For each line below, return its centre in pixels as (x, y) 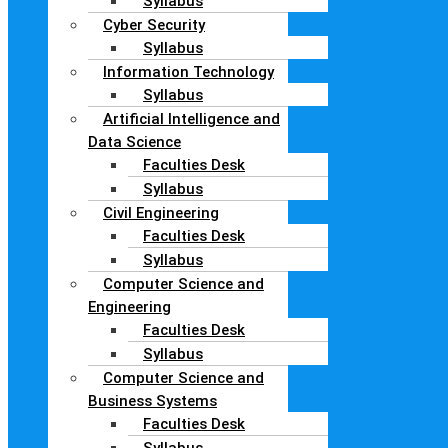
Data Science (134, 141)
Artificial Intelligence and (191, 118)
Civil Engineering (161, 212)
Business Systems (152, 400)
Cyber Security (154, 24)
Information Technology (188, 71)
